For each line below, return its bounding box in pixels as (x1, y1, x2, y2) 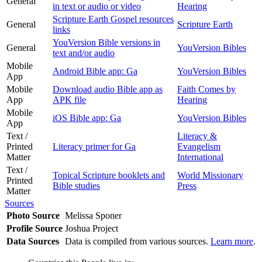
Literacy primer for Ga (53, 141, 136, 151)
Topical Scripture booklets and (53, 170, 165, 180)
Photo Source (6, 210, 60, 220)
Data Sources (6, 236, 59, 246)
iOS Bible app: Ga (53, 112, 121, 123)
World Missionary (177, 170, 243, 180)
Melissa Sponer (65, 210, 124, 220)
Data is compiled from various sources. (65, 236, 211, 246)
